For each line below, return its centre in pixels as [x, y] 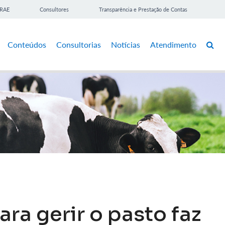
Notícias [126, 44]
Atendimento [173, 44]
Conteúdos [27, 44]
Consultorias [79, 44]
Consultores [54, 9]
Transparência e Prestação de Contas [143, 9]
